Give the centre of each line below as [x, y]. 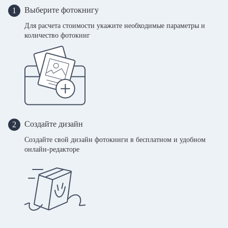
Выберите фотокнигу [62, 10]
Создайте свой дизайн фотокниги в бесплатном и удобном [115, 140]
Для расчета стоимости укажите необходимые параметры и [115, 26]
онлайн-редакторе [52, 149]
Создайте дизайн [54, 124]
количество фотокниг [57, 35]
